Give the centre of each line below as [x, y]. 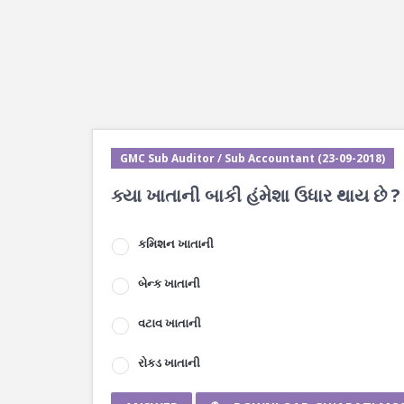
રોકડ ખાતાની [169, 363]
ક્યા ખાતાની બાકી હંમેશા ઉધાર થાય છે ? [256, 195]
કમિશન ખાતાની [176, 243]
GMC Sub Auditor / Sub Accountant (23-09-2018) [252, 158]
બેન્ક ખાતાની [169, 283]
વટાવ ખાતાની [170, 323]
